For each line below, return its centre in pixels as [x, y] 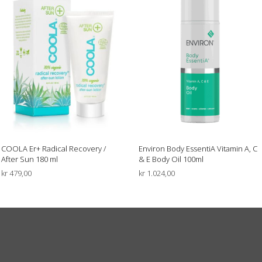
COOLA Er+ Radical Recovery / [54, 148]
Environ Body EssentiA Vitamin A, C [198, 148]
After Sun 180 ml [30, 159]
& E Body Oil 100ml [171, 159]
